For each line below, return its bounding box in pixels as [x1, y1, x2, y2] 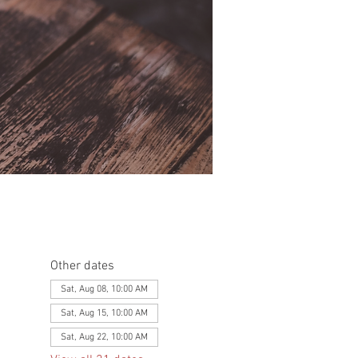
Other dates [50, 258, 114, 274]
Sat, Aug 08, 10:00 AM [60, 284, 148, 295]
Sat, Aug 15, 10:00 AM [60, 308, 148, 319]
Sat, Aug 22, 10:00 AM [60, 332, 148, 343]
